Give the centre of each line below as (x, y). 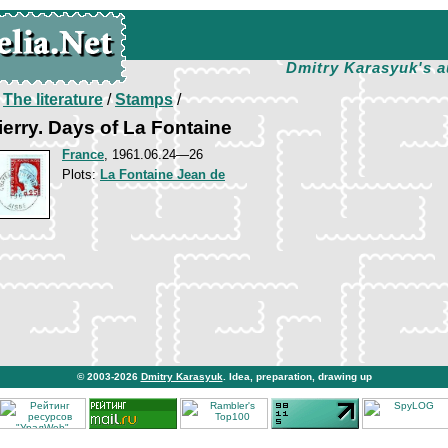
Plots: (81, 174)
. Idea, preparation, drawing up (297, 376)
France (83, 154)
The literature (53, 99)
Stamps (144, 99)
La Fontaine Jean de (162, 174)
